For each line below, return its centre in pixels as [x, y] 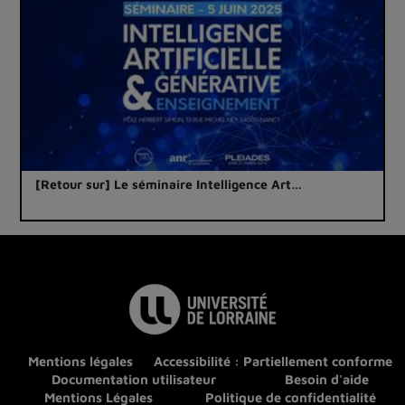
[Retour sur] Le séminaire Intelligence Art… [168, 184]
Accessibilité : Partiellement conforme [273, 362]
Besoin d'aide [326, 380]
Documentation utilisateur [134, 380]
